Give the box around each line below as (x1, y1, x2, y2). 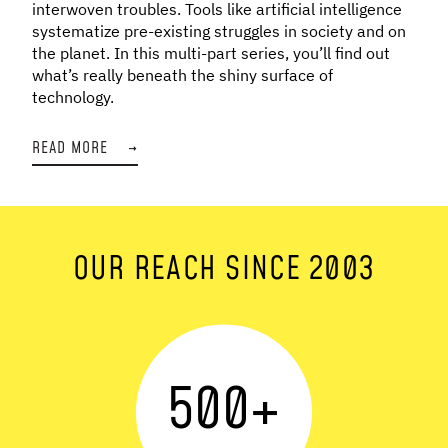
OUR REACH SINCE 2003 (72, 247, 376, 293)
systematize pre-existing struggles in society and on (32, 20, 406, 41)
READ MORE (32, 136, 109, 159)
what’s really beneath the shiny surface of (32, 64, 333, 85)
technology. (32, 86, 114, 107)
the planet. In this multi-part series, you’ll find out (32, 42, 390, 63)
